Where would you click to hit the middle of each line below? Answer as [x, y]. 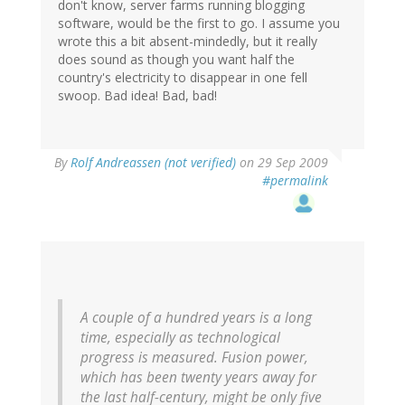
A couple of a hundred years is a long [196, 318]
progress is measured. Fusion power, [194, 358]
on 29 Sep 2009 [282, 163]
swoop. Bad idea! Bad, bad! [137, 96]
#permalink [295, 181]
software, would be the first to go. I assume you [199, 24]
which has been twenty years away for [198, 378]
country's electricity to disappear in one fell [183, 78]
